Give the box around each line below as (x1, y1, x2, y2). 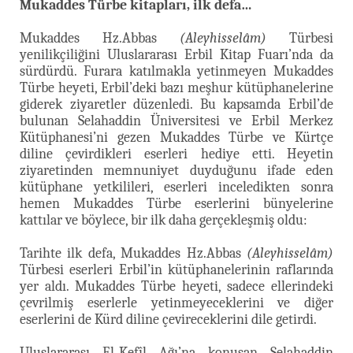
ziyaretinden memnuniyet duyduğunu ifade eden (20, 162, 333, 179)
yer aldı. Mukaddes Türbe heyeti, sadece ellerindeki (20, 277, 333, 295)
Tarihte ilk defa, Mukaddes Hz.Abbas (20, 244, 247, 262)
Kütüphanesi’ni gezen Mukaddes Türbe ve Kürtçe (20, 128, 333, 146)
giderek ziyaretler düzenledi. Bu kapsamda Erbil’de (20, 95, 333, 113)
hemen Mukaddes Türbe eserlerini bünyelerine (20, 195, 333, 212)
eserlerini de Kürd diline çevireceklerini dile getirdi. (20, 310, 317, 328)
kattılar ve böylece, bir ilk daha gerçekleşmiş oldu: (20, 211, 307, 229)
